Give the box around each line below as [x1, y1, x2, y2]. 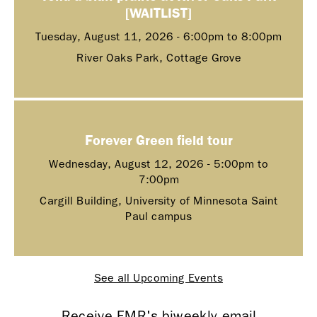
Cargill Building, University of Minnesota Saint [39, 194, 278, 207]
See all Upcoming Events [94, 271, 223, 284]
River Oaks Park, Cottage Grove [76, 51, 241, 64]
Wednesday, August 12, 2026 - [49, 157, 214, 171]
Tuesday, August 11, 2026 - [35, 30, 183, 43]
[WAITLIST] [125, 2, 192, 23]
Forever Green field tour [84, 129, 233, 150]
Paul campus [125, 209, 192, 223]
